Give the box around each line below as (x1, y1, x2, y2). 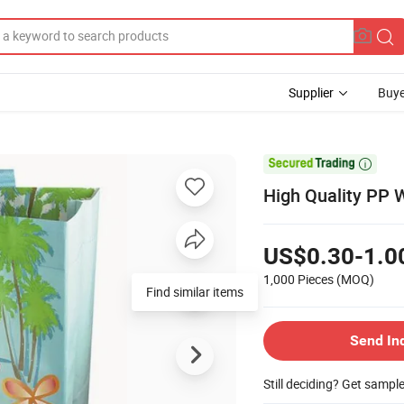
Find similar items (146, 282, 243, 300)
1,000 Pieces (263, 270, 334, 288)
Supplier (289, 84, 334, 101)
